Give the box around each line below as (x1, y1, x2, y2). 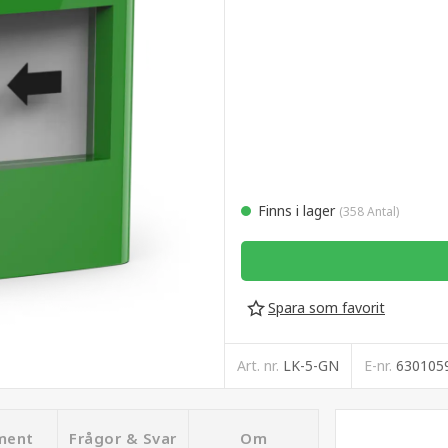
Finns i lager (266, 201, 339, 221)
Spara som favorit (268, 298, 385, 318)
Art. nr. (237, 356, 283, 376)
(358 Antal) (339, 203, 399, 221)
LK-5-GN (283, 356, 339, 376)
